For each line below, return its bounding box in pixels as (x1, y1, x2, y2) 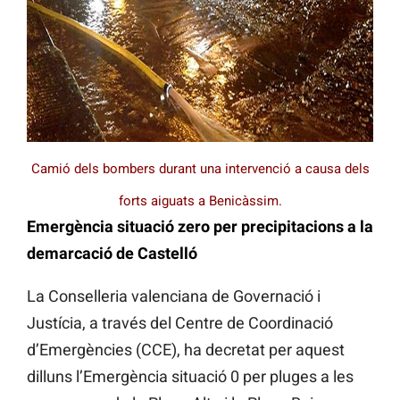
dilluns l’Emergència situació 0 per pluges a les (27, 367, 354, 387)
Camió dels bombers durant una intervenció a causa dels (30, 160, 370, 177)
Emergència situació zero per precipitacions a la (27, 217, 373, 237)
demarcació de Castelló (27, 244, 197, 263)
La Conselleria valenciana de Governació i (27, 287, 321, 306)
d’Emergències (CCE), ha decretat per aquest (27, 340, 345, 360)
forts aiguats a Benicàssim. (118, 192, 282, 209)
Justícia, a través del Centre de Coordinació (27, 313, 333, 333)
